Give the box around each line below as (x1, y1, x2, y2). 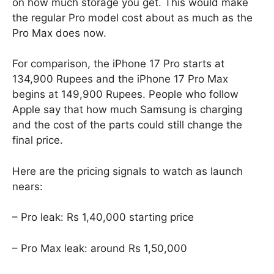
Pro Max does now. (12, 26, 106, 39)
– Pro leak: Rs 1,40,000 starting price (12, 211, 194, 224)
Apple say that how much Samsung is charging (12, 103, 242, 116)
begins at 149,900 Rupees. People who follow (12, 88, 239, 101)
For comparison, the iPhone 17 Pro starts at (12, 57, 224, 70)
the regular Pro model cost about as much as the (12, 11, 253, 24)
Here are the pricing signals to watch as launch (12, 165, 243, 177)
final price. (12, 134, 63, 147)
